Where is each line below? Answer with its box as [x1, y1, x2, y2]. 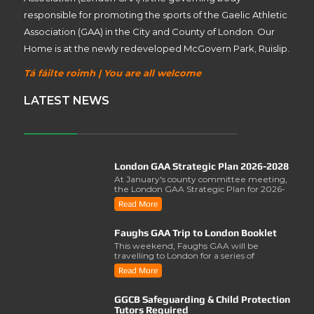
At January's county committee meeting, [114, 173, 288, 184]
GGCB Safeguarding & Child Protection [114, 293, 291, 305]
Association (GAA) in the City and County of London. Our [23, 26, 275, 38]
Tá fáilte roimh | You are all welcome [23, 67, 201, 79]
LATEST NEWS [23, 93, 109, 107]
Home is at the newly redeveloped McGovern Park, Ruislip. [23, 43, 289, 55]
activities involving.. [114, 259, 196, 271]
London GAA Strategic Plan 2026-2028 [114, 160, 289, 172]
